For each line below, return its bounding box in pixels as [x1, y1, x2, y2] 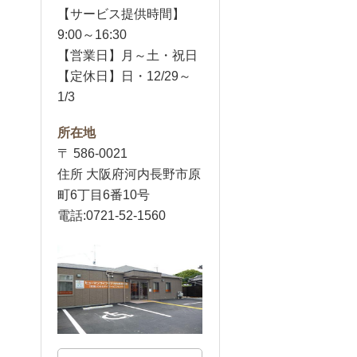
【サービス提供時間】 [57, 7, 185, 21]
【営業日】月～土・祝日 [57, 49, 198, 62]
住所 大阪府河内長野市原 [57, 167, 201, 181]
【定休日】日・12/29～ [57, 69, 191, 83]
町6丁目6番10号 [57, 188, 150, 202]
